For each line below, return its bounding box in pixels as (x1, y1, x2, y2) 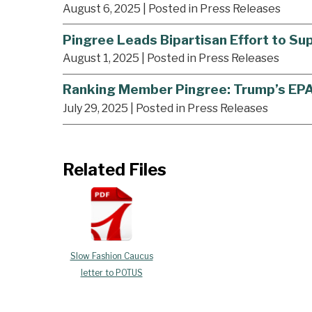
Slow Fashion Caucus (70, 251, 153, 262)
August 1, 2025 (63, 52, 139, 65)
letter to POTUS (80, 267, 143, 279)
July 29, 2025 (63, 102, 128, 116)
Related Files (63, 159, 166, 180)
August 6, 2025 (63, 1, 141, 15)
